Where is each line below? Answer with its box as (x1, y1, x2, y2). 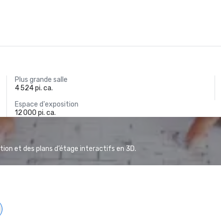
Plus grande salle (15, 75, 68, 84)
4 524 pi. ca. (15, 84, 53, 92)
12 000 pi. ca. (15, 109, 56, 117)
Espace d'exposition (15, 100, 79, 109)
